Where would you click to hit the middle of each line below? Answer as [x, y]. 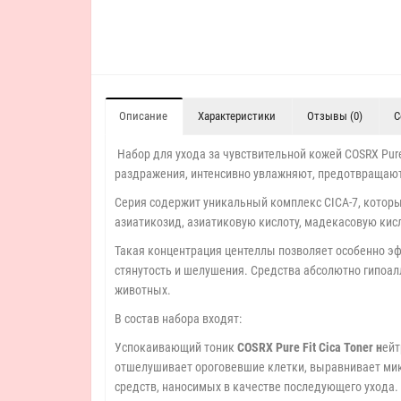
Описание [143, 116]
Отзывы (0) [335, 116]
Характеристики [237, 116]
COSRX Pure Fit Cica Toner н [310, 347]
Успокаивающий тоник [176, 347]
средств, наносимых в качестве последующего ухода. [256, 387]
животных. [143, 290]
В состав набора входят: [178, 319]
